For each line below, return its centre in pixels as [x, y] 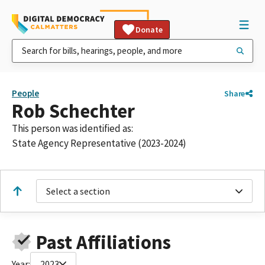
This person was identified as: [72, 128]
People [25, 93]
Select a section [78, 191]
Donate [149, 30]
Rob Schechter [73, 111]
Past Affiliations [103, 242]
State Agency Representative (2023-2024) [99, 143]
